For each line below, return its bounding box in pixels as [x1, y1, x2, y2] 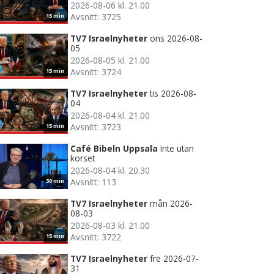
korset [70, 152, 95, 164]
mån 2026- [150, 197, 193, 209]
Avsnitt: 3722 [70, 231, 121, 243]
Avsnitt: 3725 [70, 10, 121, 23]
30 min [46, 176, 64, 185]
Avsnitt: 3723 [70, 120, 121, 133]
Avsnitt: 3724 [70, 65, 121, 78]
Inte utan [160, 142, 194, 154]
